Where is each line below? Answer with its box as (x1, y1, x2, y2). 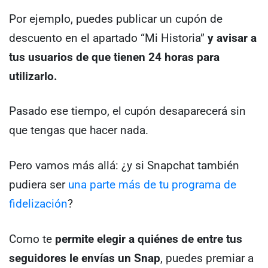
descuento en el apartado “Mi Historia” (9, 31, 208, 45)
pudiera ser (9, 178, 68, 191)
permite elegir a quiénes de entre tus (55, 232, 242, 246)
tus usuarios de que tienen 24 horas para (9, 50, 220, 64)
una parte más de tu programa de (68, 178, 236, 191)
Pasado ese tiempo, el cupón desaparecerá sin (9, 104, 246, 118)
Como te (9, 232, 55, 246)
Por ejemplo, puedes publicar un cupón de (9, 11, 223, 26)
